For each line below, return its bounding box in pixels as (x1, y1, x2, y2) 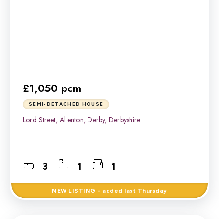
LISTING (68, 187, 96, 194)
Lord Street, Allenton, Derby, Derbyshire (23, 115, 141, 125)
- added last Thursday (95, 187, 167, 194)
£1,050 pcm (23, 80, 81, 96)
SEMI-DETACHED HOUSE (29, 101, 104, 107)
